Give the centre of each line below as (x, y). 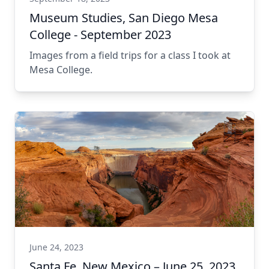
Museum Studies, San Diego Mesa (124, 18)
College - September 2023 (100, 35)
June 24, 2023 (56, 247)
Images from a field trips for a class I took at (130, 55)
